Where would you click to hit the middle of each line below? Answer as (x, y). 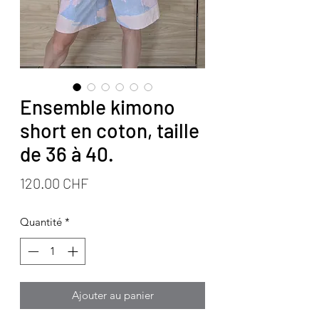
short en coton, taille (110, 130)
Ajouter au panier (113, 296)
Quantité (41, 221)
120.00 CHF (54, 183)
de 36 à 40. (67, 153)
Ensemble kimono (98, 106)
